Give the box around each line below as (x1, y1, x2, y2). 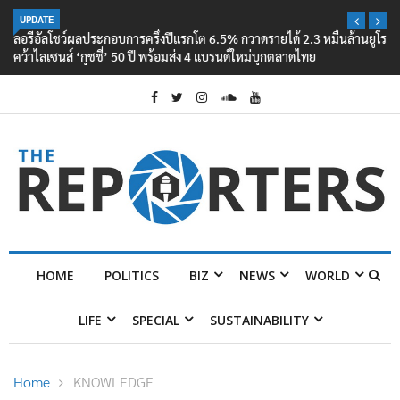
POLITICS (104, 267, 159, 285)
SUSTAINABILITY (209, 312, 309, 329)
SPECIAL (131, 312, 179, 329)
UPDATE (20, 12, 54, 26)
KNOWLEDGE (73, 372, 154, 392)
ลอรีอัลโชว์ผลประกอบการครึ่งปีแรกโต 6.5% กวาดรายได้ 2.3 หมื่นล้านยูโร (13, 30, 387, 46)
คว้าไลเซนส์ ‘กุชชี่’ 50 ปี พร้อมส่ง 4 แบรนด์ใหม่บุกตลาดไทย (13, 48, 316, 64)
